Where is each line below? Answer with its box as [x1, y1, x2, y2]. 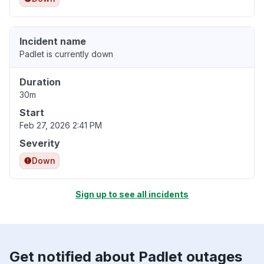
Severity [19, 137, 60, 150]
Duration [19, 76, 61, 88]
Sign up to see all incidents [75, 189, 189, 200]
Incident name [19, 35, 86, 48]
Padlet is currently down [19, 49, 113, 60]
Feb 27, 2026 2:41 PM [19, 120, 102, 131]
